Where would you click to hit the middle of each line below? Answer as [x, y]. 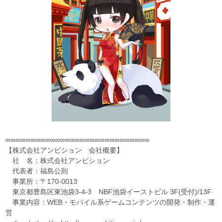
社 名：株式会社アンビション [58, 160]
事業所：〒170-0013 [42, 181]
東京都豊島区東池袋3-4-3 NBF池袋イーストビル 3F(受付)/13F [109, 192]
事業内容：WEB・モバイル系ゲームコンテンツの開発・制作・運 [111, 202]
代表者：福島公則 [37, 171]
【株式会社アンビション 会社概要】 [65, 150]
